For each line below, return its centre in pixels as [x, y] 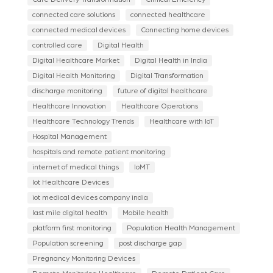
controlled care [57, 45]
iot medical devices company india [90, 198]
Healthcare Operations [159, 106]
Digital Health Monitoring [73, 76]
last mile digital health [69, 213]
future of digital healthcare [162, 91]
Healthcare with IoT [181, 122]
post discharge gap [150, 243]
